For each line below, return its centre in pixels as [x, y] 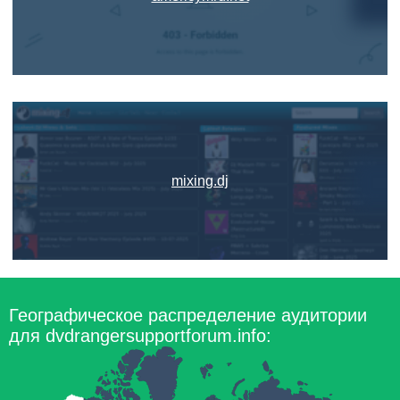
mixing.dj [200, 181]
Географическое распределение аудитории [188, 315]
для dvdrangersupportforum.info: [140, 336]
